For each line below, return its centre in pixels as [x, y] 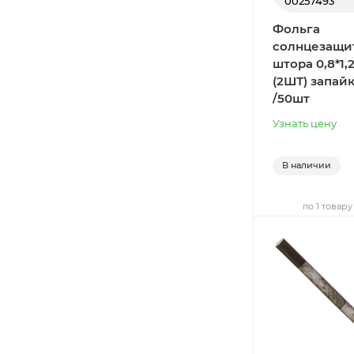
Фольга [296, 28]
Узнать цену [305, 123]
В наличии [307, 165]
